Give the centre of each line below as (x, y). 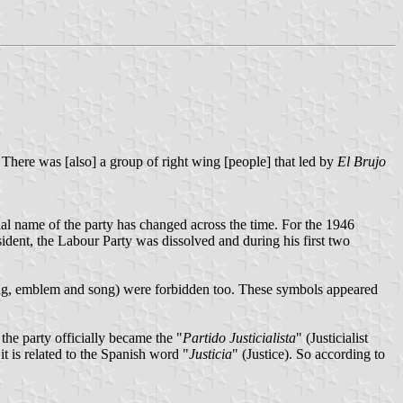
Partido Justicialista (239, 337)
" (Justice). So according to (309, 354)
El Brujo (362, 161)
